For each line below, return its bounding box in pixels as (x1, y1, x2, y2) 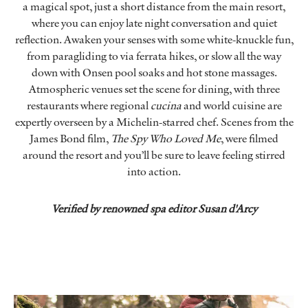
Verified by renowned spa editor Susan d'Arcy (51, 201, 257, 217)
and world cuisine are (183, 98, 282, 113)
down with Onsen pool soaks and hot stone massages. (31, 65, 277, 80)
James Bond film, (30, 131, 111, 146)
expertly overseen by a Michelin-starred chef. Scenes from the (14, 114, 294, 130)
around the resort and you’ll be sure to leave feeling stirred (23, 147, 285, 163)
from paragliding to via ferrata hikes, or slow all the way (27, 48, 281, 64)
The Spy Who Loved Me (111, 131, 221, 146)
